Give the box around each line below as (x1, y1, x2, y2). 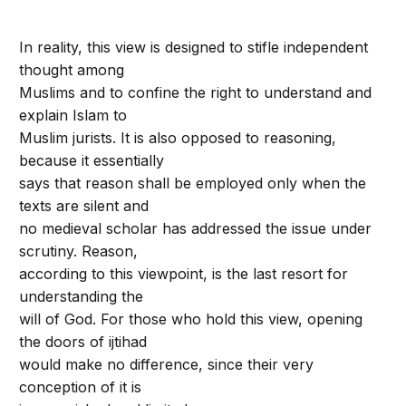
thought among (19, 61, 125, 79)
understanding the (19, 287, 144, 305)
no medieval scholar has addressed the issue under (19, 219, 372, 237)
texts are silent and (19, 197, 150, 215)
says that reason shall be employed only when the (19, 174, 367, 192)
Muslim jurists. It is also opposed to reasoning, (19, 129, 337, 147)
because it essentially (19, 151, 165, 169)
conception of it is (19, 378, 142, 396)
